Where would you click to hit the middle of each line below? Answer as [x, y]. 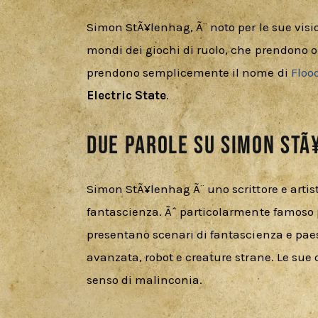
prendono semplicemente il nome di [189, 73]
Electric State [127, 95]
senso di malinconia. [145, 279]
